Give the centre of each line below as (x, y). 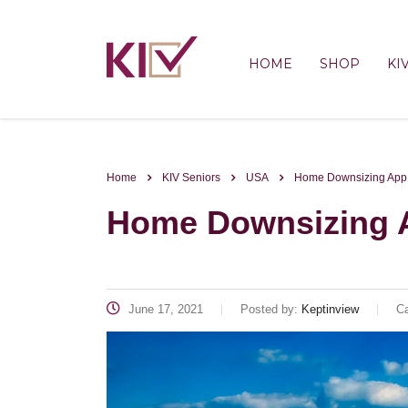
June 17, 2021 (164, 309)
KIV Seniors (191, 178)
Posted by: (271, 309)
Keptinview (330, 309)
